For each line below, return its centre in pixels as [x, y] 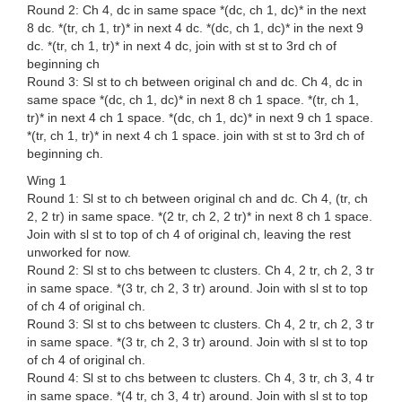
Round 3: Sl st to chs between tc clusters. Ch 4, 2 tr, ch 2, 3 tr [201, 324]
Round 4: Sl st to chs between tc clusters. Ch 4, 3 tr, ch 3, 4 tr [201, 378]
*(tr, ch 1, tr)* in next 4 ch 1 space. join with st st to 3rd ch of [196, 136]
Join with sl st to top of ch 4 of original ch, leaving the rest [189, 235]
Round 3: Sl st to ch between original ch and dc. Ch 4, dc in [195, 82]
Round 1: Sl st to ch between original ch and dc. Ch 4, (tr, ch [197, 199]
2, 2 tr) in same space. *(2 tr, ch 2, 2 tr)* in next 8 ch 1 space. [200, 217]
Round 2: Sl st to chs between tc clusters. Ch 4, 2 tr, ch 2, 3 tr [201, 271]
